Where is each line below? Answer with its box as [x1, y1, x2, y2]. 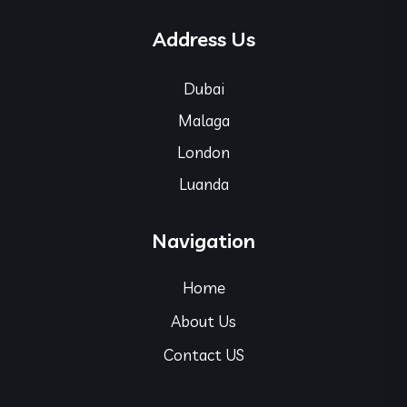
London [177, 142, 230, 162]
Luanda [178, 174, 229, 194]
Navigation [152, 227, 255, 253]
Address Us [152, 25, 255, 52]
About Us [171, 311, 236, 331]
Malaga [177, 110, 230, 130]
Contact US [163, 344, 244, 364]
